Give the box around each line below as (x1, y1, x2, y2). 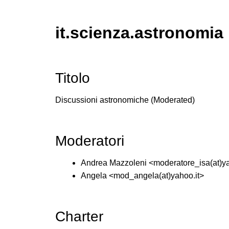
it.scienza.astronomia (55, 23, 223, 42)
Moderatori (55, 132, 124, 149)
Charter (55, 208, 103, 224)
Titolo (55, 70, 90, 86)
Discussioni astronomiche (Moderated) (55, 95, 195, 104)
